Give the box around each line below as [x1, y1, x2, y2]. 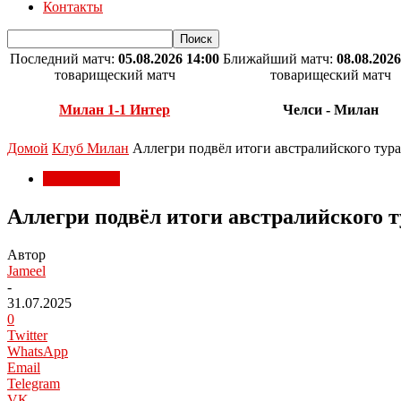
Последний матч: [10, 51, 118, 66]
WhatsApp [7, 343, 68, 359]
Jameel [7, 262, 46, 278]
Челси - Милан [282, 102, 379, 118]
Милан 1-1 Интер [59, 102, 170, 118]
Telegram [7, 375, 60, 391]
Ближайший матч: [223, 51, 337, 66]
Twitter [7, 327, 47, 343]
